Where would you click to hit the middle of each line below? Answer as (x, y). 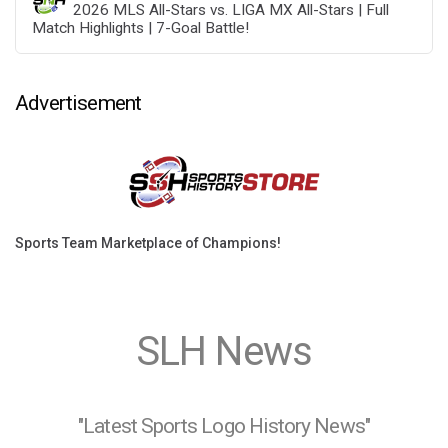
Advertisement (78, 102)
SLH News (224, 351)
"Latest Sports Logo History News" (224, 426)
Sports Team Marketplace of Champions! (148, 242)
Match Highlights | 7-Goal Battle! (140, 28)
